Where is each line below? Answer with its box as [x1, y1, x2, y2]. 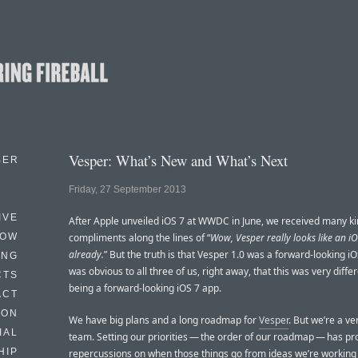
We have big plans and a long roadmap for [69, 313, 259, 328]
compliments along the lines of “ [69, 231, 210, 245]
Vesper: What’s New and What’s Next [69, 150, 288, 170]
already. [69, 248, 104, 262]
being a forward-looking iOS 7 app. [69, 281, 221, 296]
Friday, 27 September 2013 [69, 184, 186, 196]
